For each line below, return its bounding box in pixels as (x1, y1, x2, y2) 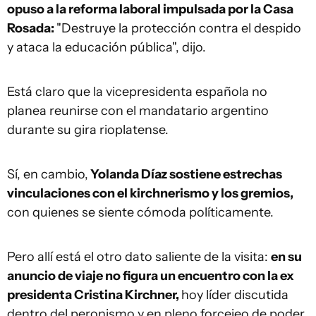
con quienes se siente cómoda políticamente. (7, 205, 274, 220)
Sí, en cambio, (7, 166, 88, 182)
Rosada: (7, 20, 56, 36)
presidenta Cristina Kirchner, (7, 287, 181, 303)
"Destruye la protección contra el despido (56, 20, 301, 36)
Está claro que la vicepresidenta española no (7, 84, 267, 99)
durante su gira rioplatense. (7, 122, 169, 138)
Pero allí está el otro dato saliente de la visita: (7, 249, 271, 265)
